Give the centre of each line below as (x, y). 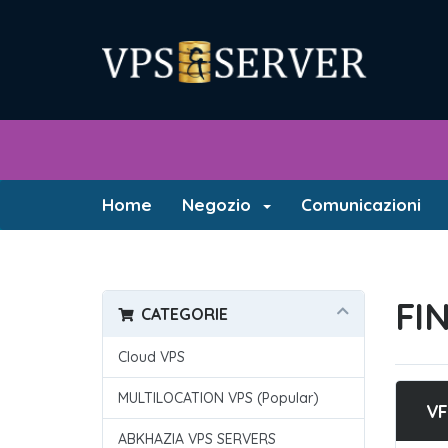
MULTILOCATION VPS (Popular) (218, 398)
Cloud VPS (151, 357)
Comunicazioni (360, 204)
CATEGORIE (180, 314)
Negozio (221, 204)
